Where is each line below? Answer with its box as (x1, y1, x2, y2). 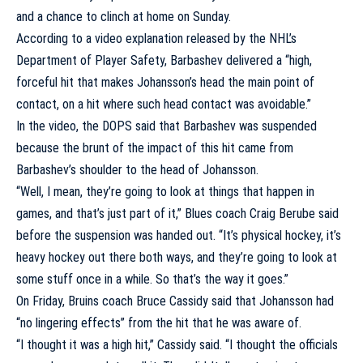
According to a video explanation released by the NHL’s (16, 30, 297, 46)
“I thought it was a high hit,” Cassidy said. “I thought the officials (16, 336, 338, 352)
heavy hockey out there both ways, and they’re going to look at (16, 249, 337, 265)
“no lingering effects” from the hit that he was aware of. (16, 314, 301, 331)
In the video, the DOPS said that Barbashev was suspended (16, 117, 317, 134)
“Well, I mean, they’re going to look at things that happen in (16, 183, 314, 199)
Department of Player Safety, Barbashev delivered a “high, (16, 52, 312, 68)
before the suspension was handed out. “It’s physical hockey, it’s (16, 227, 341, 243)
